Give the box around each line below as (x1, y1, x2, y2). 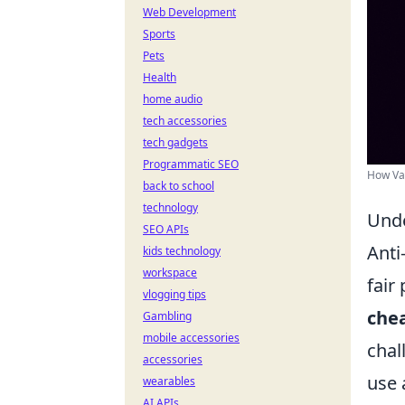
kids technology (143, 243, 221, 259)
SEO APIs (143, 221, 189, 237)
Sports (143, 26, 175, 42)
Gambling (143, 308, 192, 324)
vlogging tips (143, 287, 206, 302)
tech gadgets (143, 135, 208, 150)
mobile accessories (143, 330, 240, 345)
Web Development (143, 5, 236, 20)
